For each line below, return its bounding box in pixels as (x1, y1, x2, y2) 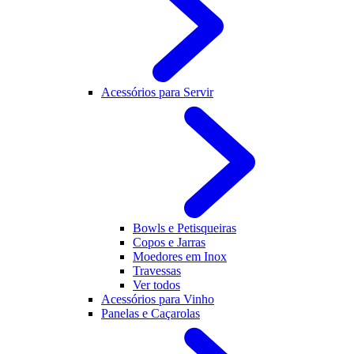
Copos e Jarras (133, 235, 205, 249)
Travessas (133, 264, 181, 277)
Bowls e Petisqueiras (133, 221, 236, 235)
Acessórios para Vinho (101, 292, 214, 306)
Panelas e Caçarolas (101, 307, 200, 320)
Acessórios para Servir (101, 85, 213, 99)
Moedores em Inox (133, 250, 227, 263)
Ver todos (133, 278, 180, 292)
